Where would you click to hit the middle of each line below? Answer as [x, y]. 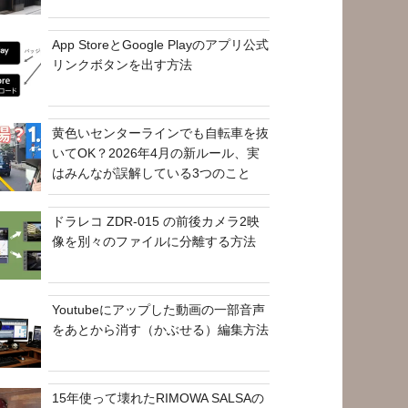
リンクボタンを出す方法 [122, 64]
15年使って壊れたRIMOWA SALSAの [158, 398]
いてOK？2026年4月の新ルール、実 [156, 153]
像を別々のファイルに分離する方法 [154, 241]
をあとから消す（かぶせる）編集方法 [161, 329]
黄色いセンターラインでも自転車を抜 [161, 133]
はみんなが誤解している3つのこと [152, 173]
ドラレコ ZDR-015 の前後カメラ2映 [156, 221]
